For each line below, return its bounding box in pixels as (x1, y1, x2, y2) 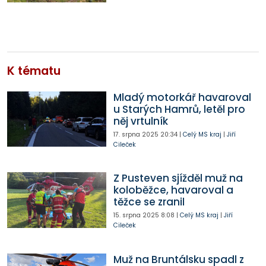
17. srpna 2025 (113, 129, 159, 139)
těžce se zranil (113, 195, 185, 210)
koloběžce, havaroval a (113, 183, 233, 198)
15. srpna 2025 (113, 211, 159, 220)
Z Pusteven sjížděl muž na (113, 171, 243, 186)
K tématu (7, 62, 61, 79)
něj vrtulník (113, 113, 168, 128)
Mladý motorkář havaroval (113, 90, 251, 104)
